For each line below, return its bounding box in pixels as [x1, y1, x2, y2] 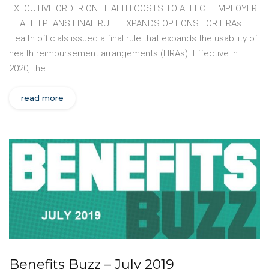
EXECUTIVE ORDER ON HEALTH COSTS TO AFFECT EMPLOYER [9, 3, 257, 14]
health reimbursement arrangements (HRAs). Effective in [9, 48, 238, 59]
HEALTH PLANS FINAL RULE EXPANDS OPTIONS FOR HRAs [9, 18, 241, 29]
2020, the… [9, 63, 52, 74]
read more [21, 93, 64, 103]
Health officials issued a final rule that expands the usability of [9, 33, 258, 44]
